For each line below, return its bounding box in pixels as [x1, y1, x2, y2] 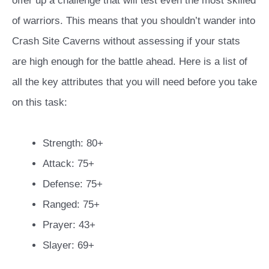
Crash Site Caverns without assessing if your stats [12, 35, 240, 47]
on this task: [12, 97, 67, 109]
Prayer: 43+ [43, 219, 95, 231]
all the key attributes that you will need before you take [12, 76, 257, 88]
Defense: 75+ [43, 178, 103, 190]
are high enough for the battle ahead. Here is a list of [12, 56, 247, 68]
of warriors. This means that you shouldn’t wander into [12, 15, 255, 27]
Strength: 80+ [43, 138, 103, 150]
